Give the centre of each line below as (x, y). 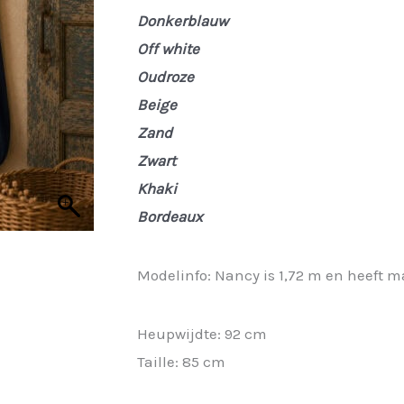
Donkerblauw (183, 20)
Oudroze (165, 76)
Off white (168, 48)
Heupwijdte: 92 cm (202, 333)
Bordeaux (170, 216)
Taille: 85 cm (181, 361)
